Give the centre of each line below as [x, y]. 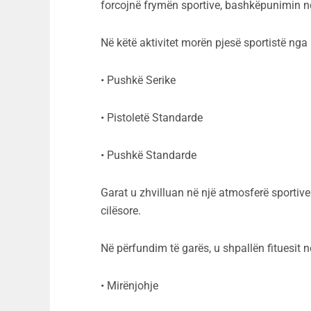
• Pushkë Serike [138, 81]
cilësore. [121, 211]
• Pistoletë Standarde [152, 118]
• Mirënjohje [129, 286]
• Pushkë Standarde [149, 155]
